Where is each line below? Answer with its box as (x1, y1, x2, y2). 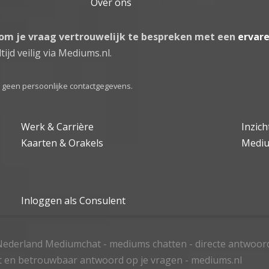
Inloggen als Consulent (21, 193, 126, 207)
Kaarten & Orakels (21, 136, 104, 150)
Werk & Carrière (21, 119, 94, 133)
